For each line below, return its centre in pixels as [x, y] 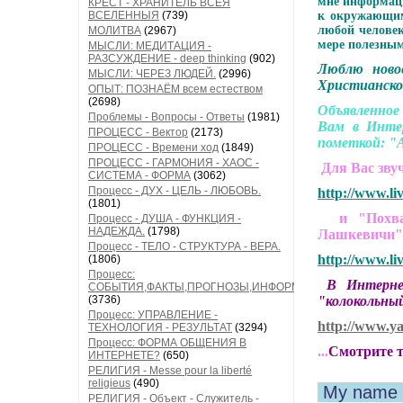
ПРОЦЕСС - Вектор [138, 132]
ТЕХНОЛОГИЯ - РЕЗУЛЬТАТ [160, 327]
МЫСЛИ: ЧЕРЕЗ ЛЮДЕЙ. [152, 74]
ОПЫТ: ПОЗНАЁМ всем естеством [175, 89]
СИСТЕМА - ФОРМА [139, 175]
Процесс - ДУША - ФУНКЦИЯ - [165, 219]
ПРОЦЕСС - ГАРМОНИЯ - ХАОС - [174, 163]
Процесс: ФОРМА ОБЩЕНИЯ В [167, 343]
